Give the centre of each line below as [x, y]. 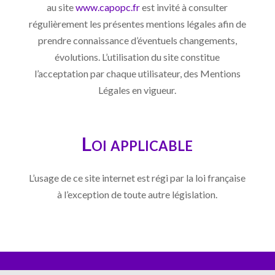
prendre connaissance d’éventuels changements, [137, 40]
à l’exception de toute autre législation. [137, 194]
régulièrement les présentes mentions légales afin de [137, 23]
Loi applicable [137, 143]
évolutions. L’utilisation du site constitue [137, 56]
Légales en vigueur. [137, 90]
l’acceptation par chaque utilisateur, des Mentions [137, 73]
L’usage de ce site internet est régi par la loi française [137, 177]
